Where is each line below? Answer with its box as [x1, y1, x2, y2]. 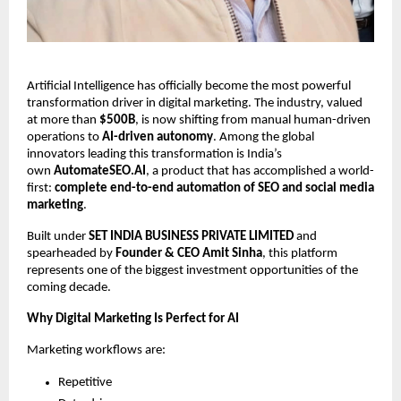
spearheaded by [27, 247, 115, 261]
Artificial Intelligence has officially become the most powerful [27, 80, 351, 94]
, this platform [262, 247, 337, 261]
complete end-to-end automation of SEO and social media [55, 182, 374, 196]
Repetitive [58, 376, 112, 390]
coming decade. [27, 281, 111, 295]
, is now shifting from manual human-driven [135, 114, 371, 128]
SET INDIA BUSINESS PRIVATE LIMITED [89, 230, 294, 244]
